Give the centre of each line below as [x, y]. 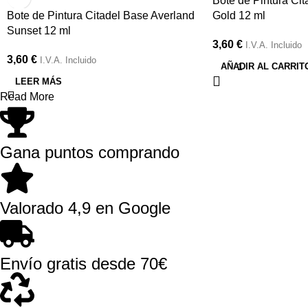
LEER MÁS [38, 82]
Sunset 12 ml [39, 31]
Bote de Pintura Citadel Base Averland [101, 16]
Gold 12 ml [239, 16]
